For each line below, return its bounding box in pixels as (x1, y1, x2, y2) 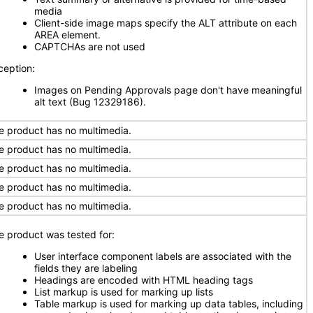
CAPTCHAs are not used (34, 41, 145, 52)
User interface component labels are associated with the (34, 250, 291, 262)
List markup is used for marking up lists (34, 286, 213, 298)
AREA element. (34, 29, 101, 41)
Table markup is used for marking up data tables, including (34, 298, 303, 310)
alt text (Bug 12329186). (34, 96, 146, 108)
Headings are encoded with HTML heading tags (34, 274, 253, 286)
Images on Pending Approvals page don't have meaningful (34, 84, 302, 96)
